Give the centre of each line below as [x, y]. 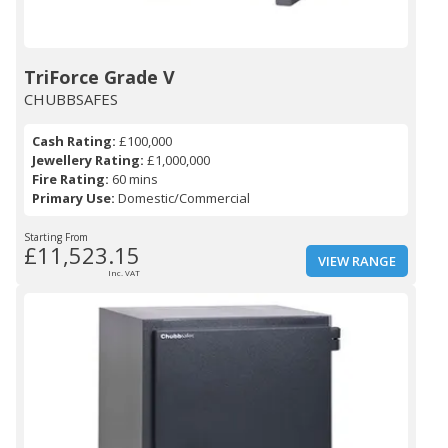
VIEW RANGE [357, 261]
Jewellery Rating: [88, 160]
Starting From [56, 237]
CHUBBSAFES [71, 99]
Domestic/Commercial [182, 198]
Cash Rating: [74, 141]
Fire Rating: [70, 179]
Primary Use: [73, 198]
